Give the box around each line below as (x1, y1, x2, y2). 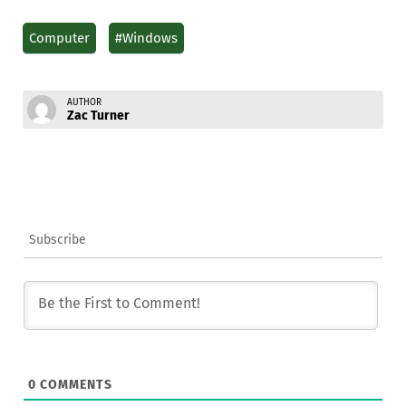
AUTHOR (67, 96, 101, 108)
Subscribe (29, 231, 86, 247)
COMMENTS (36, 376, 112, 392)
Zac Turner (67, 107, 130, 123)
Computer (29, 29, 90, 46)
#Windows (115, 29, 178, 46)
